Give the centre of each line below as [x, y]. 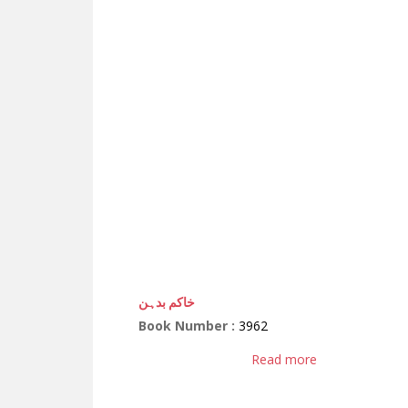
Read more [284, 359]
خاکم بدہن [167, 301]
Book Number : [189, 325]
